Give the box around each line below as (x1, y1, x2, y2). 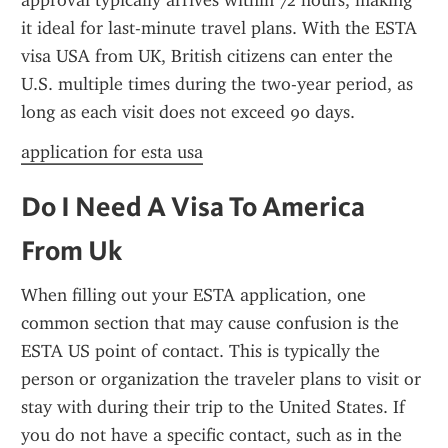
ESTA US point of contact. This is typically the (21, 340, 380, 362)
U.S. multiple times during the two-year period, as (21, 73, 413, 95)
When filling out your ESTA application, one (21, 284, 366, 306)
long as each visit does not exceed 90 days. (21, 101, 355, 123)
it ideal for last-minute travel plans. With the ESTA (21, 17, 417, 39)
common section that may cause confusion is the (21, 312, 399, 334)
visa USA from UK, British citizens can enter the (21, 45, 393, 67)
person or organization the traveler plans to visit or (21, 368, 421, 390)
